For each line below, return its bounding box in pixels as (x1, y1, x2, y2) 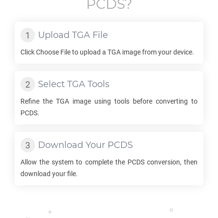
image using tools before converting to (69, 97, 198, 105)
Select (38, 79, 67, 90)
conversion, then (144, 158, 198, 166)
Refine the (20, 97, 56, 105)
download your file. (20, 170, 78, 178)
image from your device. (121, 48, 194, 56)
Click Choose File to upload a (20, 48, 108, 56)
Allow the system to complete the (20, 158, 127, 166)
